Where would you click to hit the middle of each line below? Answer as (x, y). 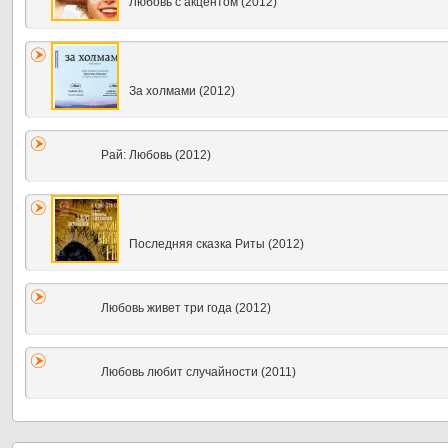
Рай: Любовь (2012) (156, 155)
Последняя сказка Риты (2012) (216, 244)
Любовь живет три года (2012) (186, 308)
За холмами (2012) (182, 91)
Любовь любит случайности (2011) (198, 372)
